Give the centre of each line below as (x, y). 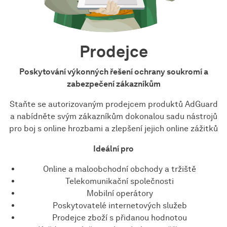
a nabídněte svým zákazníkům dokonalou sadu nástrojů (113, 116)
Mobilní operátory (120, 193)
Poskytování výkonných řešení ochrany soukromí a (113, 71)
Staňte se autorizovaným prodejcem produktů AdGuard (113, 104)
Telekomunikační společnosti (120, 181)
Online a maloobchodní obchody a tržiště (120, 169)
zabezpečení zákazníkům (113, 84)
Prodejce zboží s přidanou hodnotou (120, 217)
